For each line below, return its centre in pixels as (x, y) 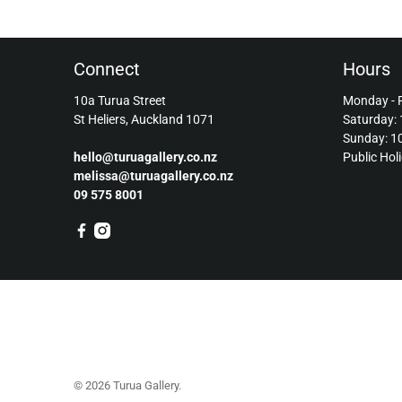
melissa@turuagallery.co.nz (153, 175)
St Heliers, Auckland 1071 (144, 119)
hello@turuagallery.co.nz (145, 157)
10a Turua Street (120, 100)
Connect (107, 69)
